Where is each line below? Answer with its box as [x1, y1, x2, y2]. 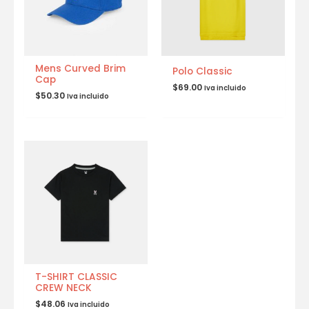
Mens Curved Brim [35, 62, 126, 76]
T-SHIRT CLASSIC [35, 270, 118, 283]
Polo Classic [172, 65, 233, 79]
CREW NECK [35, 281, 92, 295]
